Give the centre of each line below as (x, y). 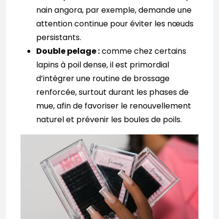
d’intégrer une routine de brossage (103, 78)
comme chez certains (143, 51)
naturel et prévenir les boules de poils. (109, 119)
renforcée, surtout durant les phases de (112, 92)
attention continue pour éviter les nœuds (115, 23)
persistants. (59, 37)
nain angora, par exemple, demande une (114, 10)
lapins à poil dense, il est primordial (103, 65)
